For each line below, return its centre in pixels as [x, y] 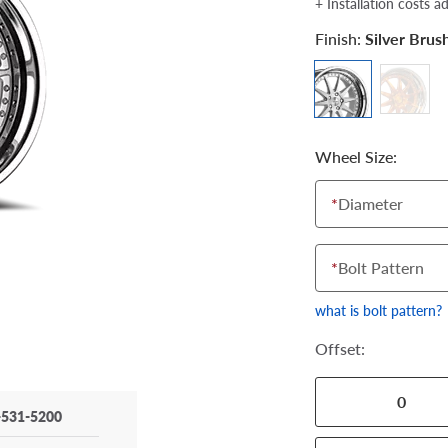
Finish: [340, 39]
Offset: [340, 349]
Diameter [370, 204]
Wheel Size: [356, 157]
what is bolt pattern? [378, 310]
